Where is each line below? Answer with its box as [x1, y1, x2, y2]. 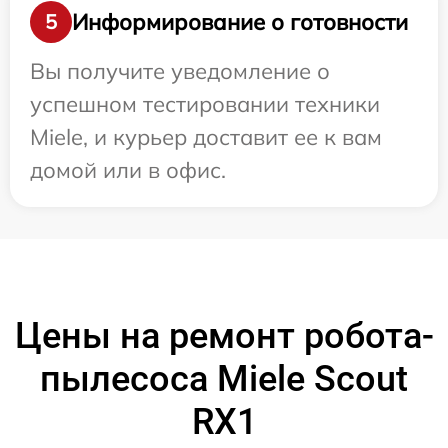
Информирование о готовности [72, 7, 408, 36]
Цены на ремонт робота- [14, 315, 434, 357]
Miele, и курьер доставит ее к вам [30, 123, 382, 151]
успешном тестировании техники [30, 90, 380, 118]
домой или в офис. [30, 156, 226, 184]
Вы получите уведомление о [30, 57, 330, 85]
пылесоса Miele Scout [40, 358, 408, 400]
